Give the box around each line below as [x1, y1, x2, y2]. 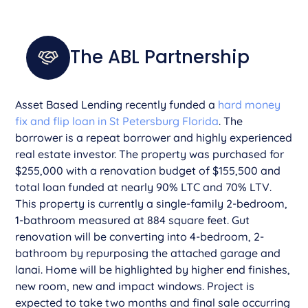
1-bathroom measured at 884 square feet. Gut [15, 212, 250, 227]
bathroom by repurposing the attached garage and [15, 245, 281, 260]
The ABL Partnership [70, 45, 250, 70]
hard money [215, 97, 281, 111]
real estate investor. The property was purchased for [15, 146, 285, 161]
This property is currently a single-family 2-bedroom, [15, 196, 288, 210]
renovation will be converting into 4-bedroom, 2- [15, 229, 265, 243]
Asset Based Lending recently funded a [15, 97, 216, 111]
